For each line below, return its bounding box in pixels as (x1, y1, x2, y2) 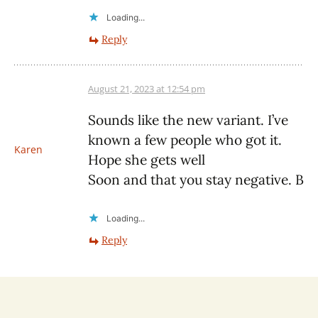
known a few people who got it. (88, 131, 282, 149)
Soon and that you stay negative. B (88, 171, 304, 189)
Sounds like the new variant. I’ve (88, 111, 288, 129)
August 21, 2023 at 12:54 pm (88, 82, 205, 96)
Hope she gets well (88, 151, 205, 169)
